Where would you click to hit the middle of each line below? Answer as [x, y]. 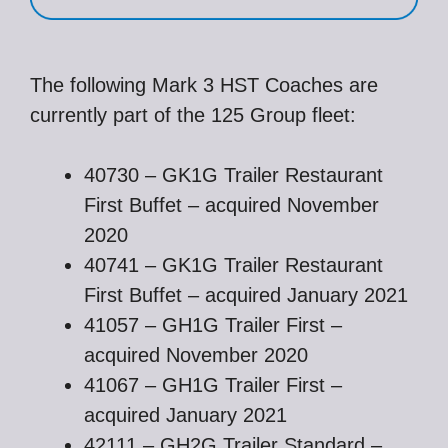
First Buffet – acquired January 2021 [246, 295]
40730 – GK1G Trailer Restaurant [233, 175]
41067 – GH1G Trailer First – [213, 385]
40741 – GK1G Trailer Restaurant [233, 265]
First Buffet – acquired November [231, 205]
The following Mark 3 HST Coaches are [204, 85]
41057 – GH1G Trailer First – [213, 325]
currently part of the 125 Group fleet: [193, 115]
